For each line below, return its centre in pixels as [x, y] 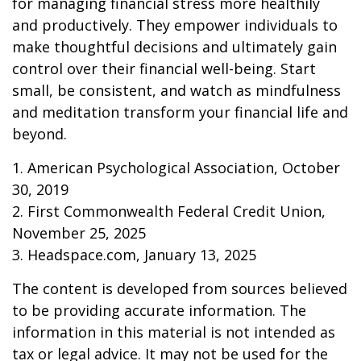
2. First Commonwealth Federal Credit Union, [169, 211]
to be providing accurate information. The [159, 310]
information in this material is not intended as [174, 332]
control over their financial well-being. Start [164, 68]
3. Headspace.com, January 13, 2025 [134, 254]
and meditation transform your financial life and [180, 112]
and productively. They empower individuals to [175, 25]
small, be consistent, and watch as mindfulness [176, 90]
